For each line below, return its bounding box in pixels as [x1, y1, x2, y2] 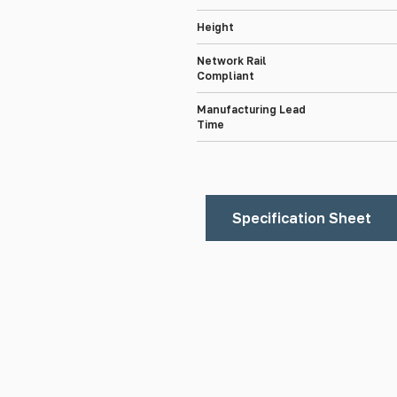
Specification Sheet [232, 209, 371, 227]
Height [197, 20, 234, 34]
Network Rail [197, 54, 267, 67]
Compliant [197, 69, 254, 82]
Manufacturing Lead [197, 103, 306, 116]
